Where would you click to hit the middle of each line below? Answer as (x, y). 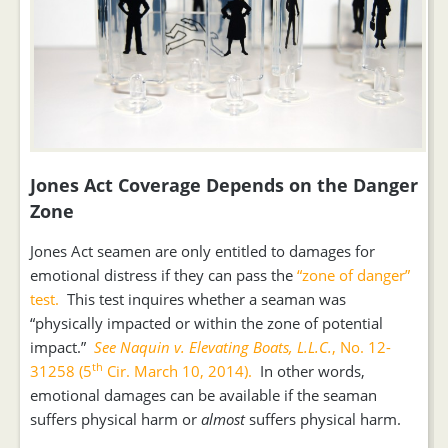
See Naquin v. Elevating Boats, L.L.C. (213, 346)
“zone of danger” (353, 274)
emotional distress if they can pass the (163, 274)
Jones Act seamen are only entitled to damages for (202, 250)
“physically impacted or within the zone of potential (206, 322)
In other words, (310, 370)
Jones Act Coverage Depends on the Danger (224, 184)
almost (223, 418)
